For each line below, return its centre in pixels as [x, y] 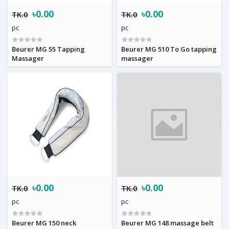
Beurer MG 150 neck [44, 223]
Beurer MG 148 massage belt [167, 223]
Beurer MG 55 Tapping [48, 49]
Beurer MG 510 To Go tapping [169, 49]
